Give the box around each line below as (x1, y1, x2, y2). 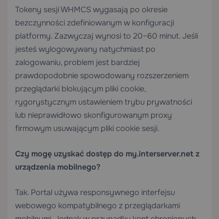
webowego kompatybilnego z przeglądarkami (15, 200, 180, 211)
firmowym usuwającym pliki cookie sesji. (15, 123, 159, 133)
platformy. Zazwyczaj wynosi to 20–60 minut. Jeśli (15, 31, 198, 41)
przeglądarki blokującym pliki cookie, (15, 84, 146, 94)
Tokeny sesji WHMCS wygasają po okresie (15, 4, 168, 15)
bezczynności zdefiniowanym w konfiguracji (15, 18, 174, 28)
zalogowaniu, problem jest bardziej (15, 57, 140, 67)
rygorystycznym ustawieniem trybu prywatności (15, 97, 192, 107)
